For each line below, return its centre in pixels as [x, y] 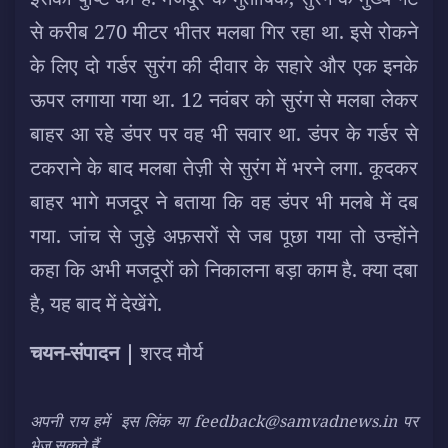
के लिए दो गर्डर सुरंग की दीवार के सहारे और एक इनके [224, 65]
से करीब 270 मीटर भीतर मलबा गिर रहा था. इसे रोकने [224, 31]
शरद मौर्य [169, 352]
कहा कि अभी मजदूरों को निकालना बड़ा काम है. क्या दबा [224, 269]
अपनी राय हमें [72, 420]
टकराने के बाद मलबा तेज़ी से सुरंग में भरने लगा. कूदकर [224, 167]
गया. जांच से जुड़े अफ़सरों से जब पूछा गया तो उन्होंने [224, 235]
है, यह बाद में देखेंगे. [96, 303]
